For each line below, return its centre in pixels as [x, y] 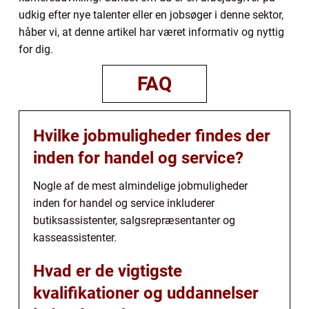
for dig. [36, 50]
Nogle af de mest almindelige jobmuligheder [140, 186]
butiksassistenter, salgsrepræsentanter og [134, 221]
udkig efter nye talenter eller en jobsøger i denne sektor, [151, 15]
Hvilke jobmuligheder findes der [152, 136]
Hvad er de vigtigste [108, 271]
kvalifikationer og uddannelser [146, 293]
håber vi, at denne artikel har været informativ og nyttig [151, 32]
